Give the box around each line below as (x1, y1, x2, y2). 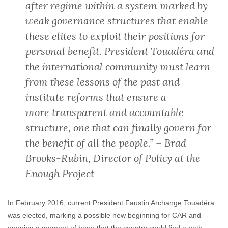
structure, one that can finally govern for (25, 121, 211, 134)
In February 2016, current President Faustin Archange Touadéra (8, 198, 214, 207)
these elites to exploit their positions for (25, 30, 205, 42)
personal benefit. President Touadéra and (25, 45, 214, 58)
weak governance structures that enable (25, 14, 208, 27)
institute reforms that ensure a (25, 91, 166, 103)
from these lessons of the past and (25, 75, 180, 88)
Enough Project (25, 167, 94, 180)
